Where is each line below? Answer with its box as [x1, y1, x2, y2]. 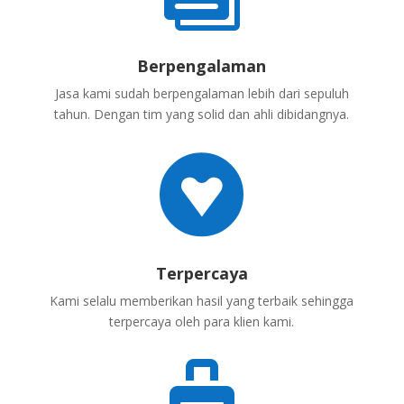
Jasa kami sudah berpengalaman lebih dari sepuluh [54, 85, 349, 103]
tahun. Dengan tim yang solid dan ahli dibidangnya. [54, 106, 350, 124]
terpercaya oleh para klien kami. [109, 313, 295, 331]
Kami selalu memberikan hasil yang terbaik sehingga [50, 292, 354, 310]
